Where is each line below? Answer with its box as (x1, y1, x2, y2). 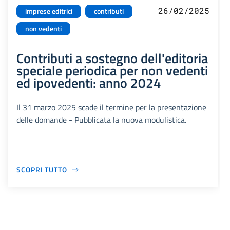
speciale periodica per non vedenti (16, 60, 208, 81)
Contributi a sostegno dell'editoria (16, 48, 208, 69)
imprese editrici (25, 6, 72, 17)
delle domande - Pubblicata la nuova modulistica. (16, 113, 186, 126)
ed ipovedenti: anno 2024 (16, 72, 161, 93)
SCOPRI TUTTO (16, 164, 67, 176)
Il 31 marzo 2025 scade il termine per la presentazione (16, 101, 206, 114)
